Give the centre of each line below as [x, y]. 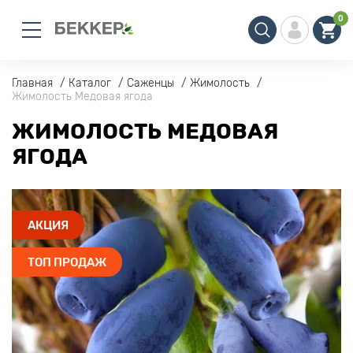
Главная [32, 83]
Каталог [90, 83]
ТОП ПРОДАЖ [67, 262]
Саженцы [150, 83]
